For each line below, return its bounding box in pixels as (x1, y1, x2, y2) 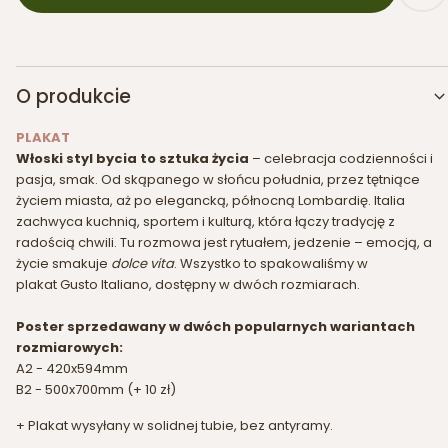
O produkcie (16, 82, 131, 110)
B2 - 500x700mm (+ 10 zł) (16, 379, 176, 399)
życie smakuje (16, 253, 111, 273)
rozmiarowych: (16, 337, 123, 357)
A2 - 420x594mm (16, 358, 128, 378)
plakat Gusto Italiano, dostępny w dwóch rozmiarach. (16, 274, 360, 294)
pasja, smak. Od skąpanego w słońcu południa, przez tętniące (16, 169, 420, 189)
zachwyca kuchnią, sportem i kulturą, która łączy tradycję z (16, 211, 395, 231)
